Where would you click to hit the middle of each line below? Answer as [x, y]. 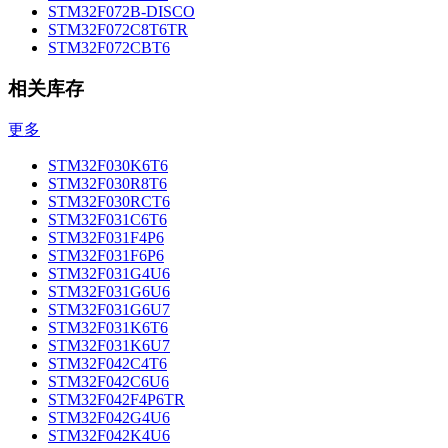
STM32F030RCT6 [109, 202]
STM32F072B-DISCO [121, 11]
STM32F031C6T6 [107, 220]
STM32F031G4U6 [109, 274]
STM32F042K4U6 [109, 436]
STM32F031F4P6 [106, 238]
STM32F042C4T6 [107, 364]
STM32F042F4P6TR [116, 400]
